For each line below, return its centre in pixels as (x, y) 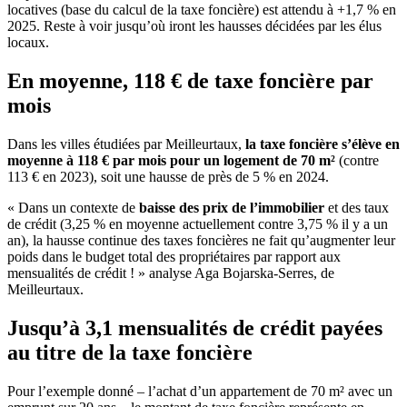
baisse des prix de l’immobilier (232, 207)
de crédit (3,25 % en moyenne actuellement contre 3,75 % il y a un (198, 223)
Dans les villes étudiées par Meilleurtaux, (126, 144)
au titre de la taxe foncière (130, 352)
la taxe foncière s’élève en (323, 144)
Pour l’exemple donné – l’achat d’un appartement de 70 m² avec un (200, 391)
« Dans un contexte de (73, 207)
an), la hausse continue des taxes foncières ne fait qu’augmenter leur (201, 240)
